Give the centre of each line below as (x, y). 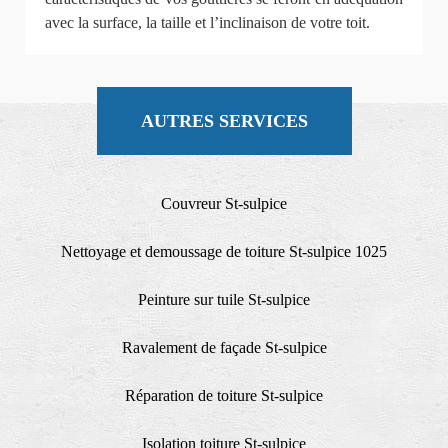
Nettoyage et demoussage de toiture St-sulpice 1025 (224, 251)
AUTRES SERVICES (224, 120)
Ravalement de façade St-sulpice (224, 347)
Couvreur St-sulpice (224, 203)
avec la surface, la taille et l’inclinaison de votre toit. (207, 22)
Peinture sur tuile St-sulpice (224, 299)
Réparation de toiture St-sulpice (224, 395)
